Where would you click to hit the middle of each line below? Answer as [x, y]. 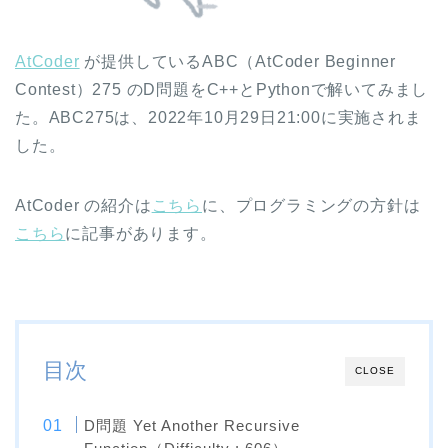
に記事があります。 [141, 234]
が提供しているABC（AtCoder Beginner [238, 62]
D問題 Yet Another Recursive [192, 426]
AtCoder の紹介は [83, 206]
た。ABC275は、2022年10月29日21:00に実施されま [218, 118]
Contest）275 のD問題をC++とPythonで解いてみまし [222, 90]
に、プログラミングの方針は [311, 206]
